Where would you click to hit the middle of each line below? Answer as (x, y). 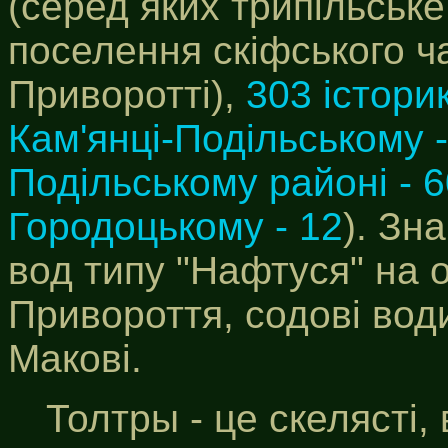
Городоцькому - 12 (175, 226)
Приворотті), (127, 94)
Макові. (75, 358)
